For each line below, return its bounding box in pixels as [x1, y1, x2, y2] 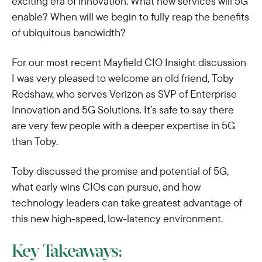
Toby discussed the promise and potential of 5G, [12, 164, 229, 178]
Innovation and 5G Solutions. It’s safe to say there [12, 103, 234, 116]
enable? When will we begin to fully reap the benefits [12, 10, 249, 23]
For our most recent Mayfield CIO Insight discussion [12, 56, 246, 69]
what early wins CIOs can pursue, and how [12, 180, 201, 194]
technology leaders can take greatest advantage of [12, 196, 242, 209]
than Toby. [12, 135, 58, 148]
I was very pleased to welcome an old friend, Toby [12, 71, 234, 85]
